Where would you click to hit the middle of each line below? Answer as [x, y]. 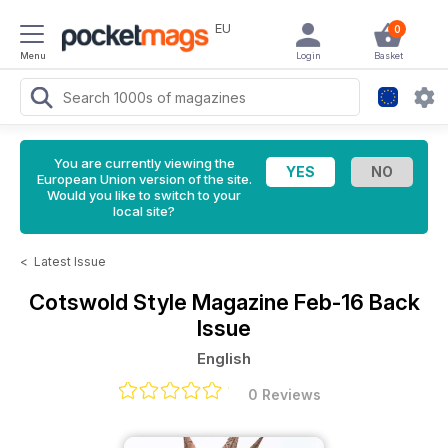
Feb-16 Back [356, 302]
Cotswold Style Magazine [161, 302]
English [224, 358]
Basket [388, 55]
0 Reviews [284, 394]
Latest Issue [70, 261]
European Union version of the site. [144, 179]
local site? [144, 211]
